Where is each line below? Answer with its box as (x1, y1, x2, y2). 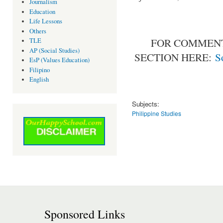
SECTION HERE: (134, 49, 215, 64)
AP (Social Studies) (29, 46, 80, 55)
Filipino (29, 65, 50, 74)
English (29, 75, 49, 84)
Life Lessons (29, 17, 62, 26)
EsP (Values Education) (29, 56, 90, 65)
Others (29, 26, 46, 35)
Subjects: (132, 99, 159, 109)
